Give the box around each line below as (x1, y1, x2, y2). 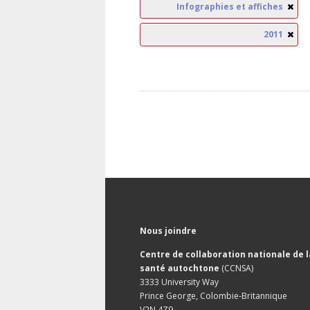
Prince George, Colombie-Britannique (140, 290, 287, 302)
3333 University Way (140, 276, 219, 288)
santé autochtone (140, 262, 221, 274)
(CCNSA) (221, 262, 253, 274)
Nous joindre (140, 225, 197, 237)
